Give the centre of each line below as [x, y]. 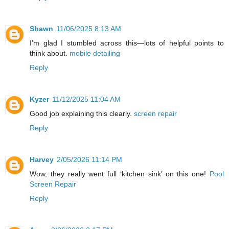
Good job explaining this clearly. [82, 113]
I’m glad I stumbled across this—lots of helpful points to [127, 43]
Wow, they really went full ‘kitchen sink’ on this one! [120, 174]
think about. [50, 53]
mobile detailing [95, 53]
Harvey [42, 159]
